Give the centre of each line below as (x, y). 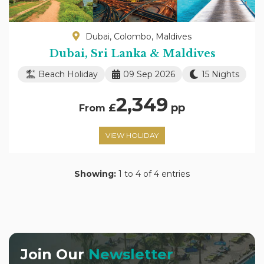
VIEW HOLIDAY (132, 135)
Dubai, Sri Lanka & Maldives (132, 53)
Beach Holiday (68, 74)
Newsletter (131, 254)
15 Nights (220, 74)
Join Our (55, 254)
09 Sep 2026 (149, 74)
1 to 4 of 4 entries (153, 174)
